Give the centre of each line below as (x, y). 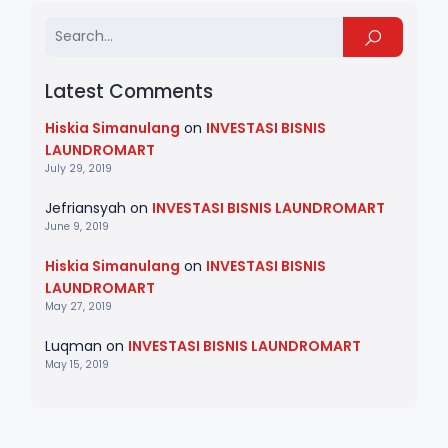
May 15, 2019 (77, 364)
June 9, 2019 (77, 226)
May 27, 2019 (78, 306)
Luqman (73, 345)
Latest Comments (129, 91)
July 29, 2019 (78, 168)
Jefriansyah (85, 207)
